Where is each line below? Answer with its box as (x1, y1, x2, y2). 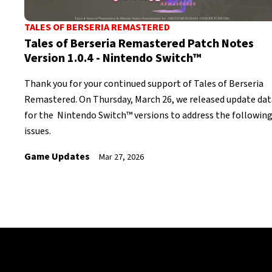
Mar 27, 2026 (99, 151, 144, 163)
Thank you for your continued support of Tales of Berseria (24, 76, 263, 90)
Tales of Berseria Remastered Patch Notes (24, 35, 254, 53)
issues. (24, 124, 51, 138)
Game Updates (24, 149, 90, 163)
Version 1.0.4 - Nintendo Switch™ (24, 50, 202, 67)
